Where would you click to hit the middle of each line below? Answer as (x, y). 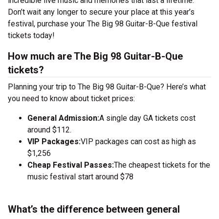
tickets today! (31, 35)
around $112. (49, 130)
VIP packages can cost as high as (138, 142)
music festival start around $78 (80, 177)
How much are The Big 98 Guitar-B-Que (95, 56)
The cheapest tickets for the (162, 165)
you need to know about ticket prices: (71, 99)
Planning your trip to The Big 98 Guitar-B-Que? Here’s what (107, 87)
